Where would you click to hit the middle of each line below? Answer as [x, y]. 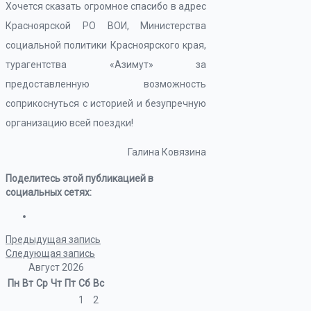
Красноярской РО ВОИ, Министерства [106, 26]
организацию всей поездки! [69, 123]
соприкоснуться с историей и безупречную [106, 103]
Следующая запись [50, 253]
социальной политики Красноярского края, [106, 45]
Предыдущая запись [53, 239]
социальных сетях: [49, 192]
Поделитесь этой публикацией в [79, 178]
